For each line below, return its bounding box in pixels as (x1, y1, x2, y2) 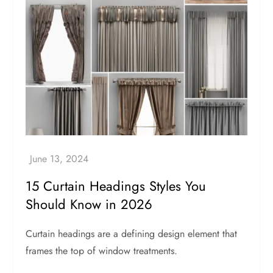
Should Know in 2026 (26, 194, 153, 214)
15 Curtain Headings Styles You (26, 176, 207, 196)
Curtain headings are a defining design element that (26, 227, 238, 241)
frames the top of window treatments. (26, 244, 178, 258)
